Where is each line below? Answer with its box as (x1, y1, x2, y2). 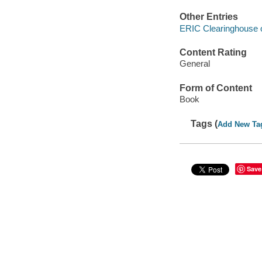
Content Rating (179, 47, 247, 57)
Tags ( (191, 118, 218, 129)
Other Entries (179, 12, 238, 22)
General (179, 58, 210, 69)
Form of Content (179, 82, 252, 93)
